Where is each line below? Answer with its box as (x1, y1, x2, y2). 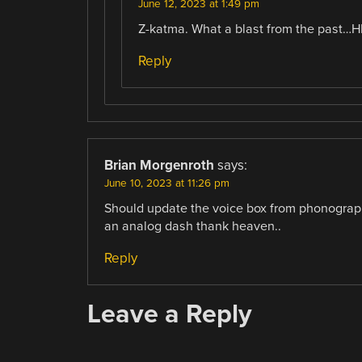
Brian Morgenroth (103, 157, 214, 175)
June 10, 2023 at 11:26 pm (103, 177, 229, 191)
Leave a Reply (86, 298, 252, 330)
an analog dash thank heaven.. (103, 218, 281, 235)
